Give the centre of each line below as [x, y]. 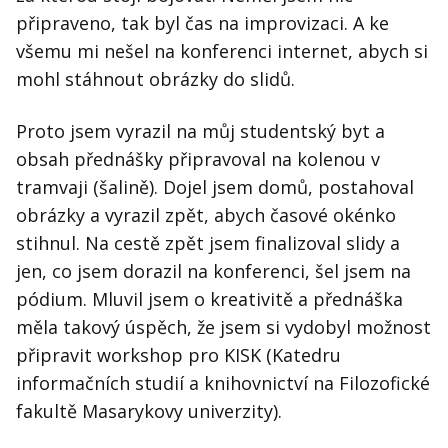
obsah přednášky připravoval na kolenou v [198, 159]
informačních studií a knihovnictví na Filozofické [223, 383]
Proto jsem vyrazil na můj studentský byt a [200, 131]
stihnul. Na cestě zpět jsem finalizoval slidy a [208, 243]
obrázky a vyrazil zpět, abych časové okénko [206, 215]
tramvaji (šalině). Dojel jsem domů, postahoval [215, 187]
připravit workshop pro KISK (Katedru [178, 355]
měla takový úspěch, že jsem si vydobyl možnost [223, 327]
